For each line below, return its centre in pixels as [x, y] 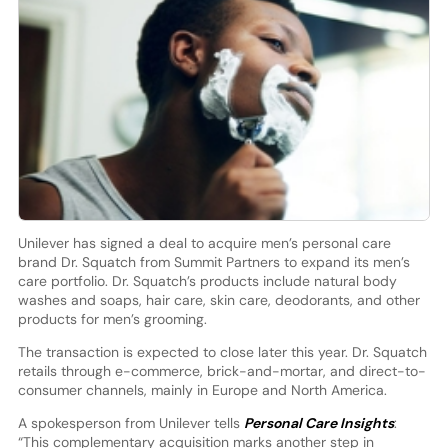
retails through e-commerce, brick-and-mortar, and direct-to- [221, 370]
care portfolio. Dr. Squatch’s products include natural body [207, 280]
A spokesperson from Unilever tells [130, 422]
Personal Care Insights [318, 422]
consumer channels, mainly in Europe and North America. [202, 389]
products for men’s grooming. [112, 318]
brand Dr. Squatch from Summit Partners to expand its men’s [213, 261]
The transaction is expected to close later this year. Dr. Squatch [222, 351]
